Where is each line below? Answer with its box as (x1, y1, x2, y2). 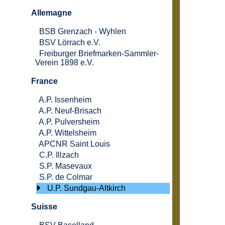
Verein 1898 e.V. (35, 58, 94, 67)
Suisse (31, 202, 57, 211)
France (31, 77, 58, 86)
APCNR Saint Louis (39, 140, 110, 149)
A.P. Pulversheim (39, 118, 99, 127)
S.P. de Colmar (39, 173, 92, 182)
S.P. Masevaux (39, 162, 92, 171)
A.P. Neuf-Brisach (39, 106, 101, 116)
